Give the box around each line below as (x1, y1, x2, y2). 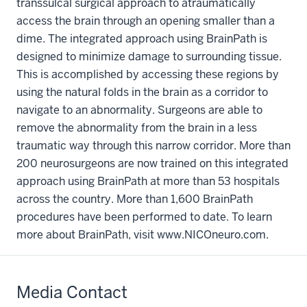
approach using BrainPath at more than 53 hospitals (16, 173, 280, 188)
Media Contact (16, 281, 127, 303)
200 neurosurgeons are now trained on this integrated (16, 156, 288, 171)
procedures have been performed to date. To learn (16, 209, 272, 224)
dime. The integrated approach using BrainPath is (16, 31, 267, 46)
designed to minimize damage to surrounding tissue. (16, 49, 282, 64)
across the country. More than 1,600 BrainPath (16, 191, 253, 206)
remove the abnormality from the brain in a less (16, 120, 257, 135)
